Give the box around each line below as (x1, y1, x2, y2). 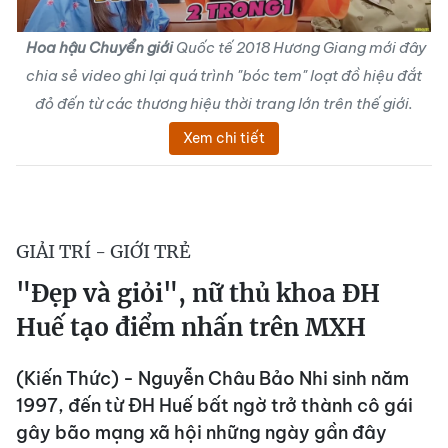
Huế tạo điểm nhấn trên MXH (16, 312, 366, 343)
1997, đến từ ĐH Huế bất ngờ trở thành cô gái (16, 394, 413, 417)
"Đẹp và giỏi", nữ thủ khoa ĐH (16, 278, 380, 309)
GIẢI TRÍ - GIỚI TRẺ (16, 240, 191, 263)
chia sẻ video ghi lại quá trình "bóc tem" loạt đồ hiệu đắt (26, 66, 422, 85)
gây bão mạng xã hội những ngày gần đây (16, 421, 387, 444)
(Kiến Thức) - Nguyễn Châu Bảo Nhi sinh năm (16, 367, 409, 390)
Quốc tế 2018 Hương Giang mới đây (175, 38, 426, 57)
